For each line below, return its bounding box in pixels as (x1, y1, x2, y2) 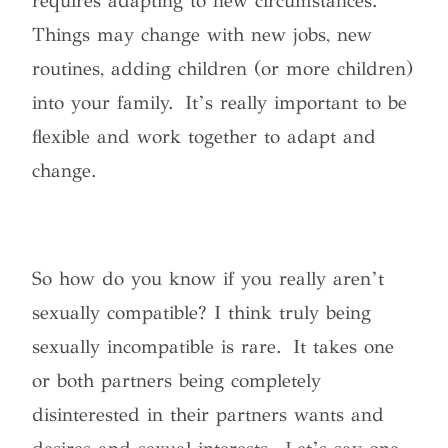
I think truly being (207, 300, 372, 324)
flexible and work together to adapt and (32, 124, 377, 148)
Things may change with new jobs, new (32, 22, 373, 46)
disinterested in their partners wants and (32, 402, 385, 426)
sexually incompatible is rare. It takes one (32, 334, 395, 358)
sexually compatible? (32, 300, 208, 324)
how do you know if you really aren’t (52, 266, 385, 290)
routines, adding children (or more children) (32, 56, 414, 80)
